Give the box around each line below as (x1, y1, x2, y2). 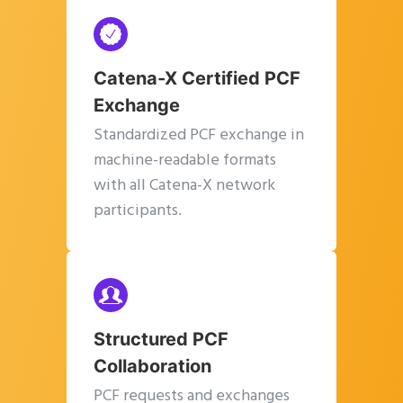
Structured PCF (94, 328, 228, 351)
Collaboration (94, 355, 211, 378)
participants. (94, 198, 182, 225)
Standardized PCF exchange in (94, 122, 304, 149)
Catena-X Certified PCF (94, 67, 300, 90)
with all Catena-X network (94, 173, 275, 200)
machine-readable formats (94, 148, 276, 175)
